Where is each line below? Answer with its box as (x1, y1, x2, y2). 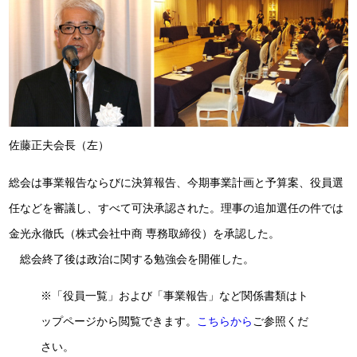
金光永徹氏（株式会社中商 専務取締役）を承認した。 (9, 226, 280, 240)
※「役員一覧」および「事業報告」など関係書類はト (41, 289, 309, 303)
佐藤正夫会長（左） (9, 139, 110, 152)
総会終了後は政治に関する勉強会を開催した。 (9, 252, 255, 265)
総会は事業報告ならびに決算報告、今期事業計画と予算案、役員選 (9, 175, 344, 189)
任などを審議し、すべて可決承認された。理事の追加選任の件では (9, 201, 344, 214)
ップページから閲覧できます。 (41, 315, 198, 328)
